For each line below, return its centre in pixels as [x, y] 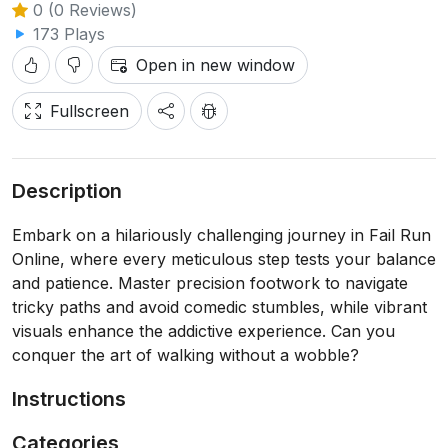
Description [67, 191]
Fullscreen [89, 111]
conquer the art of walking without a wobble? [185, 355]
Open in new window [215, 65]
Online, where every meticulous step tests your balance [224, 259]
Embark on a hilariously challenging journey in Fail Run [221, 235]
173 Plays [66, 34]
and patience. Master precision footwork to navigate [210, 283]
